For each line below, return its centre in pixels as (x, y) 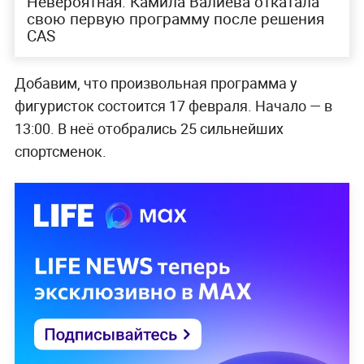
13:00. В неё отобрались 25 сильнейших (149, 128)
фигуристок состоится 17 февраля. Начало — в (173, 105)
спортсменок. (60, 151)
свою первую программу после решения (175, 18)
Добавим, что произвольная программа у (156, 82)
